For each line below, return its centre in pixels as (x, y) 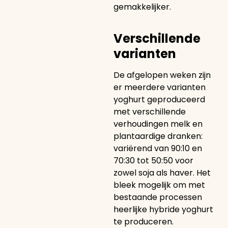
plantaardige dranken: (158, 136)
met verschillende (149, 111)
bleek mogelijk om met (159, 185)
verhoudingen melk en (158, 124)
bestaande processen (158, 197)
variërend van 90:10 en (158, 148)
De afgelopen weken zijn (162, 75)
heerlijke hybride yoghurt (163, 209)
